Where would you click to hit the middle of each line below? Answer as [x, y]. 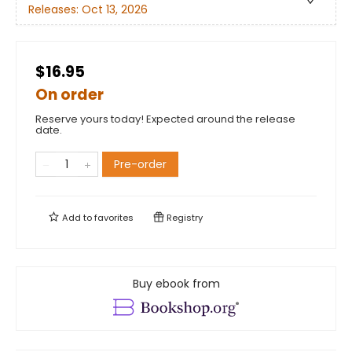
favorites [114, 218]
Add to [77, 218]
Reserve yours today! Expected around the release [165, 119]
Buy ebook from [176, 284]
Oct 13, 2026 [115, 10]
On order [70, 95]
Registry [183, 218]
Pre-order [140, 164]
